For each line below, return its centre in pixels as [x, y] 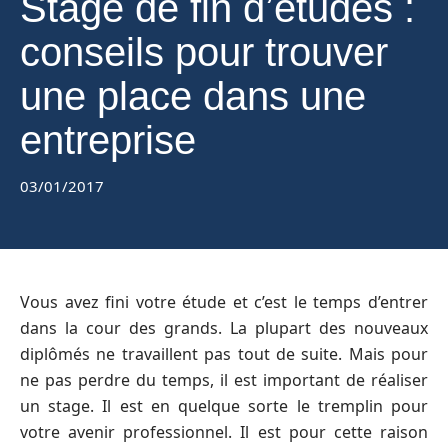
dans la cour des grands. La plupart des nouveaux [224, 328]
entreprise [108, 140]
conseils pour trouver [204, 52]
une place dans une [193, 96]
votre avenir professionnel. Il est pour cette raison [224, 432]
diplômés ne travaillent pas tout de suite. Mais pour [224, 354]
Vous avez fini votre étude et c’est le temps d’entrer [224, 302]
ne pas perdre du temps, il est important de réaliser [224, 380]
